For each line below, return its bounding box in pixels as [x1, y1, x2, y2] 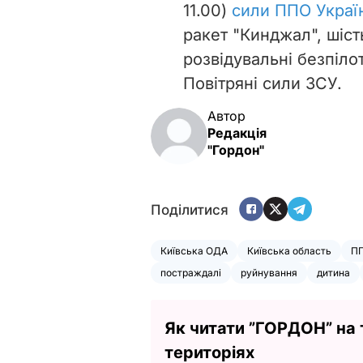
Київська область [247, 244, 331, 257]
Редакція [207, 124, 267, 141]
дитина [317, 266, 350, 279]
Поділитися [151, 202, 228, 219]
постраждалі [160, 266, 221, 279]
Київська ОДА [160, 244, 228, 257]
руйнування [241, 266, 297, 279]
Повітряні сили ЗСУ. [183, 73, 342, 93]
